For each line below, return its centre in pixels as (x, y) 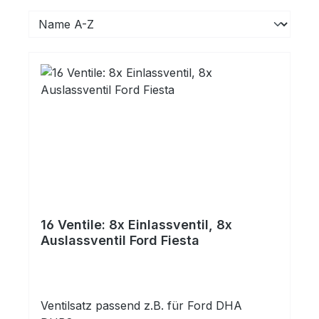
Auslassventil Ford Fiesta (120, 240)
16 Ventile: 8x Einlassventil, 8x (136, 225)
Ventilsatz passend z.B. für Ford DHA (141, 305)
